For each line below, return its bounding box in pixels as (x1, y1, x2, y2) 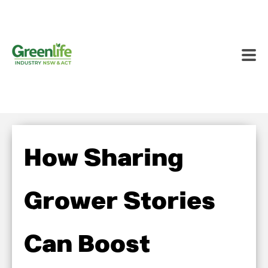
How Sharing (24, 144, 184, 173)
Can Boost (24, 230, 150, 259)
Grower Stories (24, 187, 215, 216)
